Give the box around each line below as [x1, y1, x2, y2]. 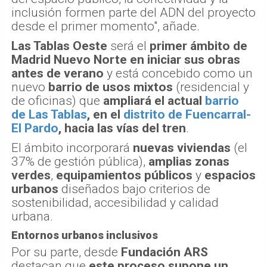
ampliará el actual [103, 94, 205, 108]
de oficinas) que [11, 94, 103, 108]
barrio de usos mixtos [48, 80, 173, 95]
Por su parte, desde [11, 245, 121, 260]
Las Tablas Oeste [11, 39, 107, 54]
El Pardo [11, 121, 58, 136]
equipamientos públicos [56, 168, 193, 183]
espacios [204, 168, 256, 183]
